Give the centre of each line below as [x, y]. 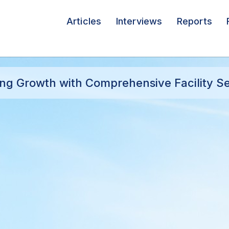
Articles [84, 21]
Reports [194, 21]
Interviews [139, 21]
